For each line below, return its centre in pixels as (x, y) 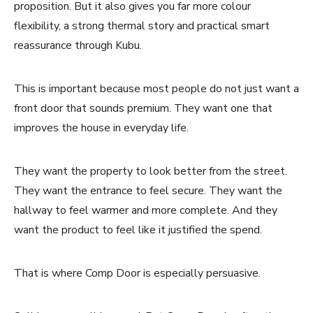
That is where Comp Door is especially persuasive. (137, 273)
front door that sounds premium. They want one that (143, 108)
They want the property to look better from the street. (151, 171)
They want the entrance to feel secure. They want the (148, 190)
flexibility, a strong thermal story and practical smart (142, 26)
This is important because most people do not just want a (156, 88)
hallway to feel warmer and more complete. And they (146, 210)
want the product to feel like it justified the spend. (138, 230)
